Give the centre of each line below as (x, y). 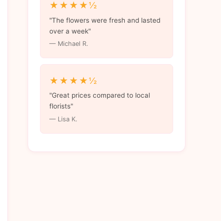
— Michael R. (69, 44)
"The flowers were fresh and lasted (105, 20)
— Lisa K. (63, 119)
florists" (61, 106)
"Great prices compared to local (99, 95)
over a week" (70, 31)
